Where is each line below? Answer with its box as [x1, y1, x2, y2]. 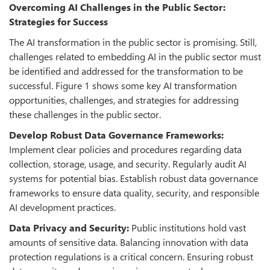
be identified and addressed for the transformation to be [9, 64, 243, 77]
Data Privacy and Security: [9, 221, 131, 234]
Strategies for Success [9, 14, 108, 28]
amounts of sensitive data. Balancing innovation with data [9, 235, 248, 248]
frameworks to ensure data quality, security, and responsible [9, 186, 259, 199]
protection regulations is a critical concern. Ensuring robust [9, 250, 253, 263]
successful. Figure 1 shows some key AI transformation [9, 78, 237, 92]
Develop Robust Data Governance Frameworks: [9, 128, 224, 141]
